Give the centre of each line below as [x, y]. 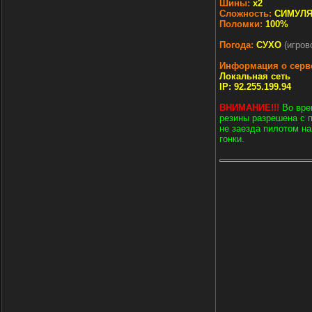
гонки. [232, 139]
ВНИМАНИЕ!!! [249, 108]
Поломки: [241, 24]
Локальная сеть [255, 76]
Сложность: [245, 14]
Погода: [236, 45]
